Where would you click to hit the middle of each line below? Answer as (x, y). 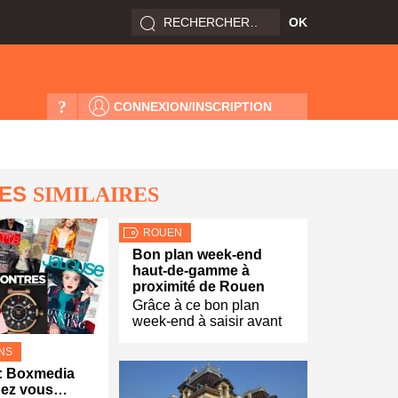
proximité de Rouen (199, 287)
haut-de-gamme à (191, 271)
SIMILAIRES (96, 195)
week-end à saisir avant (207, 321)
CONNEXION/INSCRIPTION (193, 107)
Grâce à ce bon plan (196, 305)
